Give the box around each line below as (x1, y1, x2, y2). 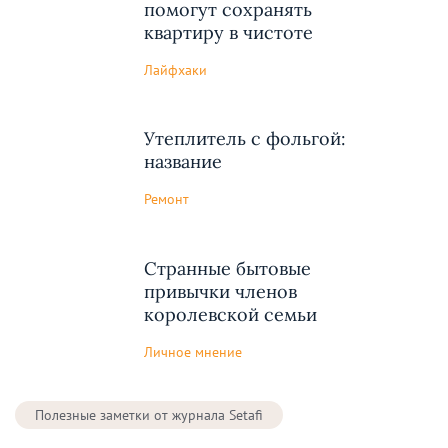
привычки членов (144, 280, 297, 304)
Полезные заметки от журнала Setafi (35, 405, 263, 424)
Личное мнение (144, 342, 242, 361)
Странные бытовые (144, 257, 311, 281)
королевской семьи (144, 303, 317, 327)
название (144, 150, 222, 174)
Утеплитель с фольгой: (144, 127, 346, 151)
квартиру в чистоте (144, 20, 313, 44)
